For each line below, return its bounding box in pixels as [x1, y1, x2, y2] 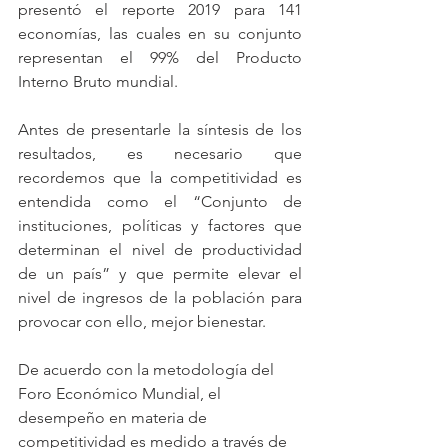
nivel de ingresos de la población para [18, 288, 302, 308]
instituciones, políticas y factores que [18, 216, 302, 236]
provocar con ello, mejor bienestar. [18, 312, 266, 332]
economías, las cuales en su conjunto [18, 24, 302, 44]
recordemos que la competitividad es [18, 168, 302, 188]
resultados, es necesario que [18, 144, 302, 164]
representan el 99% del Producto [18, 48, 302, 68]
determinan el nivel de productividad [18, 240, 302, 260]
